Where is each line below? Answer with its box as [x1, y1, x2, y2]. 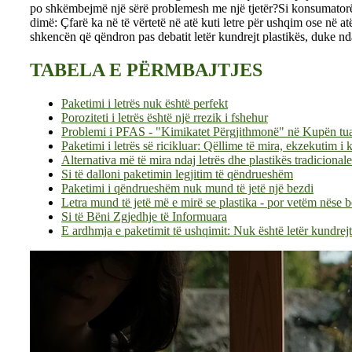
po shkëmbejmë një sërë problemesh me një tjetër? [30, 2, 278, 16]
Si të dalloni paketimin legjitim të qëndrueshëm [61, 167, 293, 181]
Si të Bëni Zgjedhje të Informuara [61, 210, 227, 224]
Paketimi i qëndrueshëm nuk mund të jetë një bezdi [61, 181, 313, 196]
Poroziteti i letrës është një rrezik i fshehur [61, 111, 268, 125]
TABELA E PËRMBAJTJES [30, 60, 262, 81]
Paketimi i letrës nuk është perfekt [61, 97, 228, 111]
